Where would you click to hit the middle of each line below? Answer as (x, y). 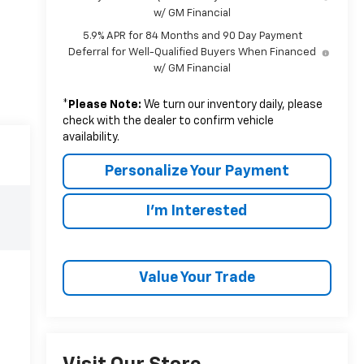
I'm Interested (197, 211)
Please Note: (104, 104)
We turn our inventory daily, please (232, 104)
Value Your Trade (197, 277)
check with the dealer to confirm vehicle (168, 121)
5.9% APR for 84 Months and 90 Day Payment (192, 36)
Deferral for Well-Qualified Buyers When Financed (193, 52)
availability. (91, 137)
